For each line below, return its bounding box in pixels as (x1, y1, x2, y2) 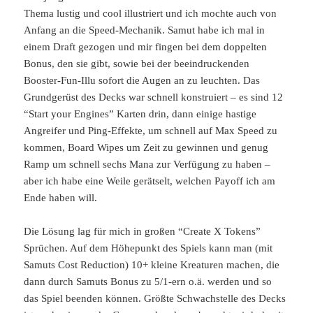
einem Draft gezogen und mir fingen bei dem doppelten (24, 41, 268, 53)
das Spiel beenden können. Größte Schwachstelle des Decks (24, 293, 286, 305)
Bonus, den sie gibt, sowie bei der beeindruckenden (24, 58, 250, 70)
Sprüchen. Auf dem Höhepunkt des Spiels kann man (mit (24, 242, 273, 254)
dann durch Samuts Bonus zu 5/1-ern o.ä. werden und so (24, 276, 272, 288)
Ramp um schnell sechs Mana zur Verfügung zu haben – (24, 159, 271, 170)
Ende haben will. (24, 192, 101, 204)
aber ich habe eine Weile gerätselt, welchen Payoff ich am (24, 175, 276, 187)
